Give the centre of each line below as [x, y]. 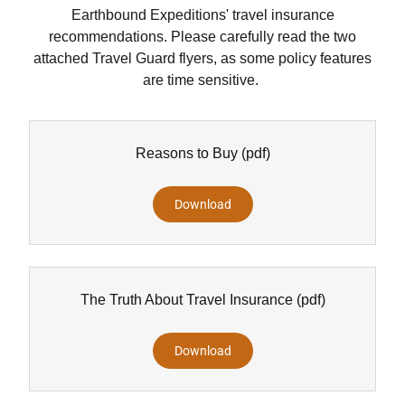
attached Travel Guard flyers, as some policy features [202, 58]
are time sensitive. [202, 80]
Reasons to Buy [186, 153]
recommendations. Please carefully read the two [202, 37]
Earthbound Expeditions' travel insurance [202, 15]
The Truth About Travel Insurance [186, 300]
